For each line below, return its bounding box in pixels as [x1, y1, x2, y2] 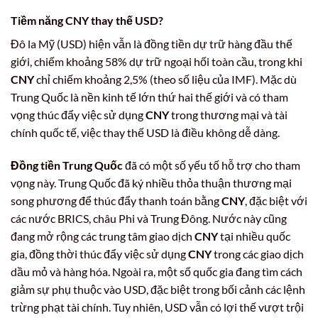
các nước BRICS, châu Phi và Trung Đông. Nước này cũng [11, 211, 287, 225]
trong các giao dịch [212, 246, 304, 261]
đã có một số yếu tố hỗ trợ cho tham [123, 158, 300, 172]
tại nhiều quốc [218, 229, 290, 243]
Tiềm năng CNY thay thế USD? [11, 13, 163, 28]
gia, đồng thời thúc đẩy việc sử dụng [11, 246, 188, 261]
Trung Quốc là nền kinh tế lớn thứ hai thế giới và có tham [11, 90, 288, 104]
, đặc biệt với [245, 193, 307, 207]
